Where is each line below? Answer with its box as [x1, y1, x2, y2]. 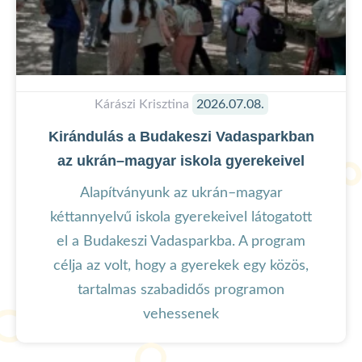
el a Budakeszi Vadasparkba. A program [57, 234, 305, 249]
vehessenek [143, 306, 219, 322]
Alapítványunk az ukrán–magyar [79, 185, 283, 200]
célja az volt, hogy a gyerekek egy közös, [53, 258, 309, 273]
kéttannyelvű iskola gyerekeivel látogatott [50, 209, 312, 225]
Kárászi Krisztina [94, 97, 192, 111]
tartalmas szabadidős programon [78, 282, 284, 297]
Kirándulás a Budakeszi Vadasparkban [48, 128, 314, 145]
